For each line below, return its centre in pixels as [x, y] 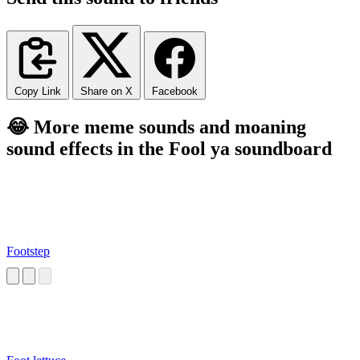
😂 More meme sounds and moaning [156, 127]
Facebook [175, 91]
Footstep [28, 252]
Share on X [106, 91]
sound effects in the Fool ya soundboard [169, 148]
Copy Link [38, 91]
